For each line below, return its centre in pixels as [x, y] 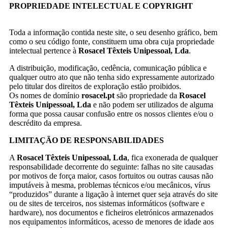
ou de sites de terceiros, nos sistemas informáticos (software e [107, 203]
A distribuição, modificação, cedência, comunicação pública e [108, 68]
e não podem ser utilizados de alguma [153, 104]
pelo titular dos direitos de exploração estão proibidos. [96, 86]
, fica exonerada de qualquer [173, 157]
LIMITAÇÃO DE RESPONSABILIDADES [88, 140]
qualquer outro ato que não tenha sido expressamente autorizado [112, 77]
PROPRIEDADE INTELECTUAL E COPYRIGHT [101, 6]
